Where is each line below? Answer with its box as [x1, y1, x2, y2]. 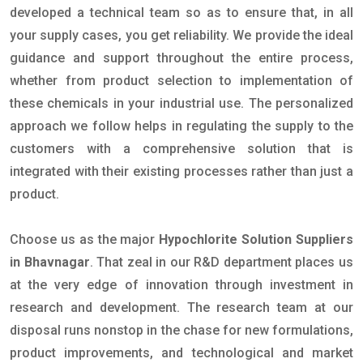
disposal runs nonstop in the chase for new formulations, [10, 322, 353, 339]
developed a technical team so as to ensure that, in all [10, 5, 353, 21]
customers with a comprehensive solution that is [10, 141, 353, 157]
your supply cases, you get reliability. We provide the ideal [10, 28, 353, 44]
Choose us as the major [10, 232, 160, 248]
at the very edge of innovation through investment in [10, 277, 353, 293]
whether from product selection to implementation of [10, 73, 353, 89]
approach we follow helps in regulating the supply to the [10, 118, 353, 135]
